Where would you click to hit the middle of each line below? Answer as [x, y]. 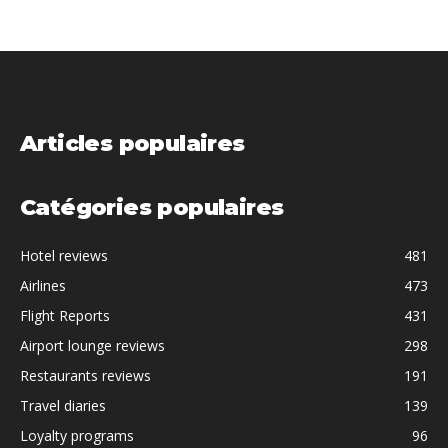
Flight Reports [65, 316]
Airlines [43, 286]
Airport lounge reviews [92, 346]
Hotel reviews [64, 256]
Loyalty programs [77, 436]
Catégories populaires [152, 208]
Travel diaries [63, 406]
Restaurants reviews [85, 376]
